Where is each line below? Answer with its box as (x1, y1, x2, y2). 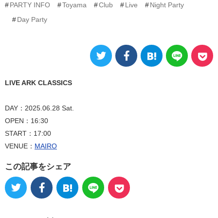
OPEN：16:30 (5, 116, 48, 125)
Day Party (17, 15, 47, 23)
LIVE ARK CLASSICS (5, 78, 72, 87)
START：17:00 (5, 129, 51, 137)
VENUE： (5, 142, 35, 150)
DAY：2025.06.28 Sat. (5, 104, 74, 112)
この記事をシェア (5, 162, 71, 171)
